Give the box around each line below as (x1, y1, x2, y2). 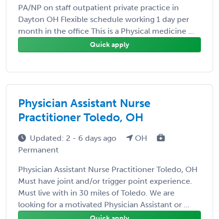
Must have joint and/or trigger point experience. (18, 176, 192, 186)
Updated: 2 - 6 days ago (30, 133, 118, 143)
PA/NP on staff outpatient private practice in (18, 2, 179, 12)
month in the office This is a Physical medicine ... (18, 26, 194, 36)
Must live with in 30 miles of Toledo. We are (18, 188, 175, 197)
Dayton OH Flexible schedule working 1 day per (18, 14, 189, 24)
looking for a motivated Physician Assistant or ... (18, 199, 190, 209)
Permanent (18, 145, 59, 154)
